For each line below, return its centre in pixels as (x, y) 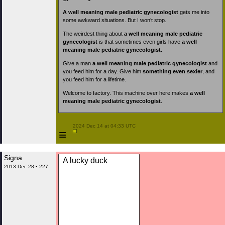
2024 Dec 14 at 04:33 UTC (103, 126)
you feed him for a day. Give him (103, 71)
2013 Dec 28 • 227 (26, 166)
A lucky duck (85, 160)
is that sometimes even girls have (140, 41)
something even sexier (173, 71)
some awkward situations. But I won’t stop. (115, 20)
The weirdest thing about (93, 33)
